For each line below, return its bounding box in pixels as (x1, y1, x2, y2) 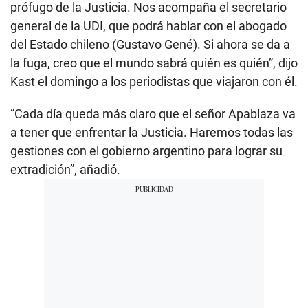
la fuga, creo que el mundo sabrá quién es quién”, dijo (10, 55, 298, 70)
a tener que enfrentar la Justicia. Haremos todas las (10, 124, 293, 140)
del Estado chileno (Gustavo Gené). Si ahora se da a (10, 36, 290, 52)
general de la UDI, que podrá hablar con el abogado (10, 18, 287, 33)
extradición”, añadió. (10, 162, 120, 177)
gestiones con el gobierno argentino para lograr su (10, 143, 283, 158)
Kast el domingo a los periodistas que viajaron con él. (10, 74, 298, 89)
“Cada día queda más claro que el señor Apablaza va (10, 106, 296, 121)
